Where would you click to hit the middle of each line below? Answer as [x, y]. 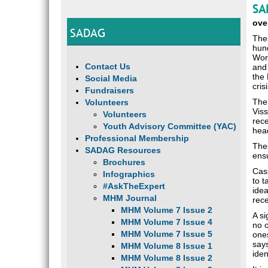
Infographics [129, 174]
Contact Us [108, 66]
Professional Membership [137, 138]
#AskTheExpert [134, 186]
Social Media [111, 78]
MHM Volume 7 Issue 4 [167, 222]
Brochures [124, 162]
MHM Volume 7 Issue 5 [167, 234]
